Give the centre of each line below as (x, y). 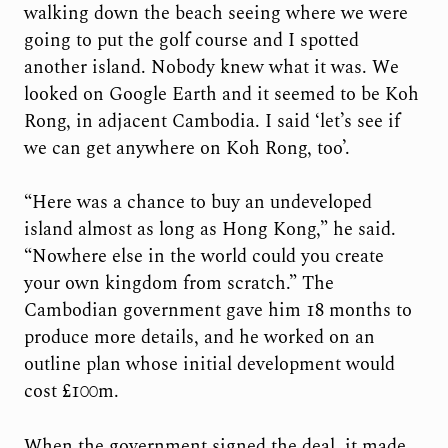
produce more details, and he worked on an (199, 338)
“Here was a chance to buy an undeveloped (197, 203)
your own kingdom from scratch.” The (178, 284)
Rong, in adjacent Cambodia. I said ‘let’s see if (211, 121)
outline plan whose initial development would (209, 365)
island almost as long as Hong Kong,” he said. (209, 230)
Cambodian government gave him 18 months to (217, 311)
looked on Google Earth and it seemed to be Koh (221, 94)
